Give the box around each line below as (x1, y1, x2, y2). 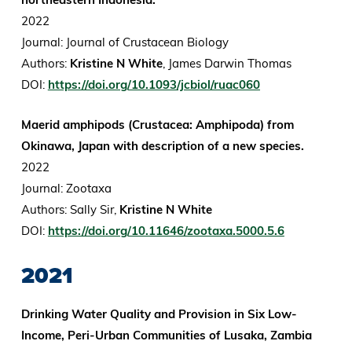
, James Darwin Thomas (162, 56, 295, 71)
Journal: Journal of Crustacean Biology (20, 35, 232, 50)
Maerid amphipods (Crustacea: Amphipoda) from (20, 117, 294, 133)
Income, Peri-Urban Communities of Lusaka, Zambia (20, 328, 312, 343)
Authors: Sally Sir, (20, 202, 116, 218)
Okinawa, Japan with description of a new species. (20, 138, 304, 154)
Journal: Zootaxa (20, 181, 115, 196)
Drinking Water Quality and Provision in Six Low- (20, 306, 297, 322)
